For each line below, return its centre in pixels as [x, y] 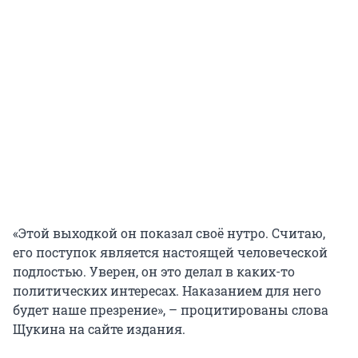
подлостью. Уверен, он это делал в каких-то [154, 272]
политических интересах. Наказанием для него [167, 291]
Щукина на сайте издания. [99, 329]
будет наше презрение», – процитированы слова [171, 310]
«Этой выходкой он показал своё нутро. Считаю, [169, 233]
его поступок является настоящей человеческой [170, 253]
